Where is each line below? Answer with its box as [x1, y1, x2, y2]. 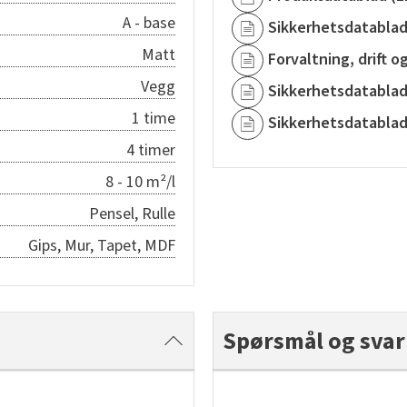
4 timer [126, 138, 175, 162]
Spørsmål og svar [223, 323, 405, 358]
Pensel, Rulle [89, 202, 175, 225]
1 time [132, 106, 175, 130]
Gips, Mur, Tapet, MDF [28, 233, 175, 257]
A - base [123, 11, 175, 35]
